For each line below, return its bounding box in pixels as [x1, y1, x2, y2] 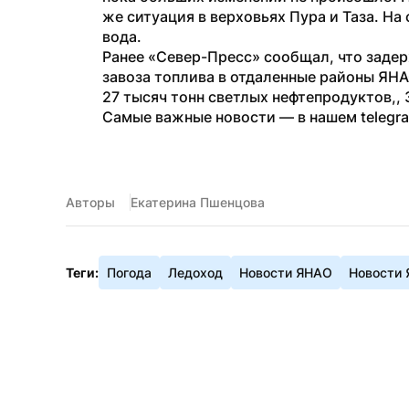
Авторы [66, 194, 115, 210]
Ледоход [168, 265, 223, 280]
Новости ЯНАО [239, 265, 332, 280]
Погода [107, 265, 152, 280]
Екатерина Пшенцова [131, 194, 265, 210]
